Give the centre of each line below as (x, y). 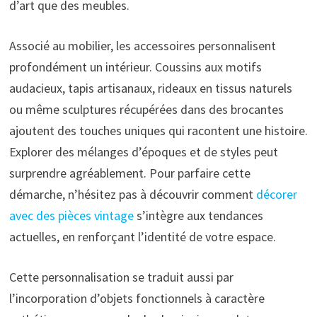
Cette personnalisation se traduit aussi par (121, 277)
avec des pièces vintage (71, 215)
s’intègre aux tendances (198, 215)
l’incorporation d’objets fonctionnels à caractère (137, 298)
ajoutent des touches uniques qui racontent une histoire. (158, 130)
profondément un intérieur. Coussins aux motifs (135, 67)
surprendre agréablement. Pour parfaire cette (129, 173)
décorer (276, 194)
